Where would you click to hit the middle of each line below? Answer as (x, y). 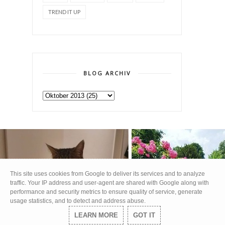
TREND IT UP (64, 12)
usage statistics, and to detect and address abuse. (78, 201)
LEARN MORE (96, 215)
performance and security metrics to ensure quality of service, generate (106, 192)
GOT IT (144, 215)
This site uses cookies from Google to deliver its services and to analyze (107, 174)
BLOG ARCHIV (107, 73)
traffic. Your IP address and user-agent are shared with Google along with (109, 183)
